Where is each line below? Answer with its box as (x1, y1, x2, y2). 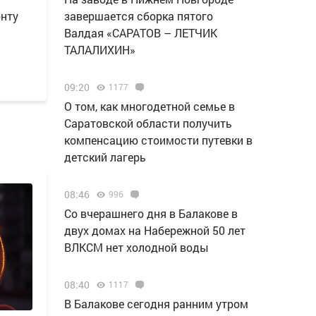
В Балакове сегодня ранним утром (64, 296, 248, 311)
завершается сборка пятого (64, 8, 213, 23)
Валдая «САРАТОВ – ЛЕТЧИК (64, 25, 217, 40)
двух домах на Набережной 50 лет (64, 223, 245, 238)
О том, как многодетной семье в (64, 99, 235, 114)
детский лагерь (64, 150, 146, 164)
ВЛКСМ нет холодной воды (64, 240, 209, 255)
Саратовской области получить (64, 116, 232, 130)
